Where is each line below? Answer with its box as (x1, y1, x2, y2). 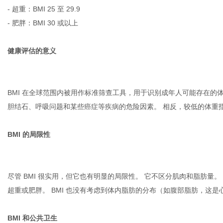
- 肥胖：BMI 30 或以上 (7, 19, 78, 27)
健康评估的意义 (7, 47, 56, 55)
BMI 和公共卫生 (7, 214, 57, 222)
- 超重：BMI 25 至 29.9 (7, 5, 80, 13)
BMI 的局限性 (7, 130, 50, 138)
